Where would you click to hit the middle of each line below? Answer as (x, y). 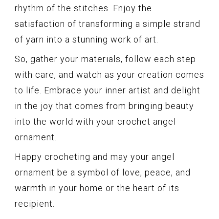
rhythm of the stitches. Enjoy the (83, 8)
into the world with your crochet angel (95, 121)
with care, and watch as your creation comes (109, 74)
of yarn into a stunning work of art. (87, 39)
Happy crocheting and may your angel (95, 156)
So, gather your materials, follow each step (105, 59)
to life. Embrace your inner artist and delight (108, 90)
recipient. (35, 203)
